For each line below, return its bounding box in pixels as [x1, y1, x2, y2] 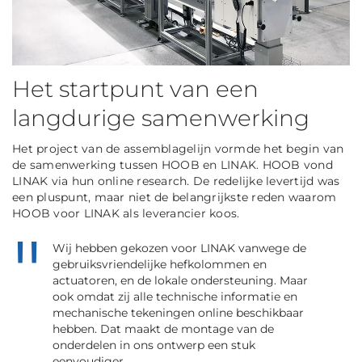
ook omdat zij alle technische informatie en [53, 289, 297, 305]
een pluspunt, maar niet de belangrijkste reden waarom [12, 189, 337, 204]
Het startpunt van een [12, 74, 259, 103]
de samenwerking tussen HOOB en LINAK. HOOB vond [12, 157, 333, 172]
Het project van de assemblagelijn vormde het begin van [12, 141, 344, 156]
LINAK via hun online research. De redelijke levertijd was [12, 173, 340, 188]
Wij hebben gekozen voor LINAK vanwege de [53, 241, 306, 256]
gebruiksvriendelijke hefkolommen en [53, 257, 267, 272]
